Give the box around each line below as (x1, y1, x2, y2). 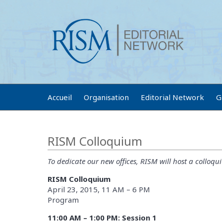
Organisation (84, 92, 129, 102)
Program (48, 195, 79, 205)
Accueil (48, 92, 72, 102)
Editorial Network (141, 92, 204, 102)
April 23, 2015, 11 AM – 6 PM (48, 184, 150, 194)
